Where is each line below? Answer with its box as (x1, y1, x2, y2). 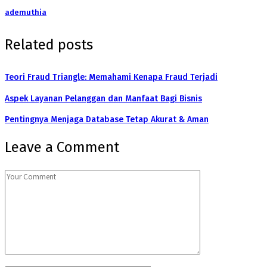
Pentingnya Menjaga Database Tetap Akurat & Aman (5, 114, 209, 125)
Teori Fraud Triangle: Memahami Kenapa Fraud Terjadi (5, 72, 218, 82)
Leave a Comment (5, 139, 119, 156)
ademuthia (5, 8, 46, 18)
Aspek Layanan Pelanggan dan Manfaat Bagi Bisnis (5, 93, 202, 104)
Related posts (5, 36, 93, 54)
